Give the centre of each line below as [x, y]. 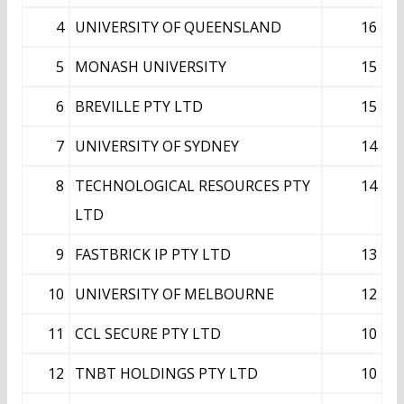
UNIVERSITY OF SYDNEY [157, 146]
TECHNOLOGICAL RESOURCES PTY [193, 185]
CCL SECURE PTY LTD [148, 333]
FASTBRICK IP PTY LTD [153, 254]
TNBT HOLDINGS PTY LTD [166, 373]
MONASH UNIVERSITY [151, 66]
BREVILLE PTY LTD [139, 106]
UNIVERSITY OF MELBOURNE [174, 294]
